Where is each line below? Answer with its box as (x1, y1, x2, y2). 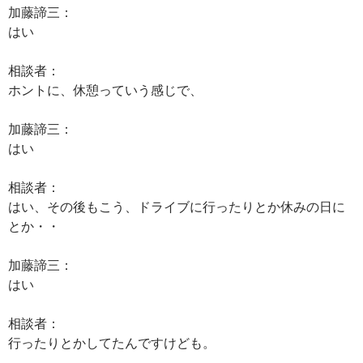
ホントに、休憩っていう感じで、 (8, 82, 203, 97)
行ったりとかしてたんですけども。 (8, 335, 216, 350)
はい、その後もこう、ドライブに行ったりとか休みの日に (8, 199, 345, 214)
